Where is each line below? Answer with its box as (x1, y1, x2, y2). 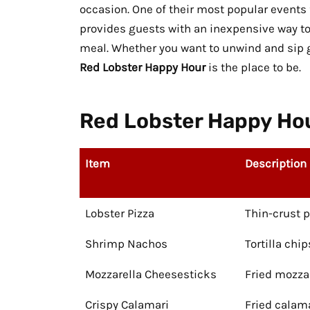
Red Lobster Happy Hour (79, 60, 206, 75)
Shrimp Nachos (85, 237, 167, 251)
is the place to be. (205, 60, 301, 75)
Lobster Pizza (85, 206, 154, 221)
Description (245, 156, 307, 171)
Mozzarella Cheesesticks (85, 267, 217, 282)
